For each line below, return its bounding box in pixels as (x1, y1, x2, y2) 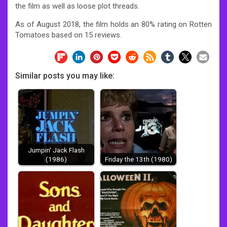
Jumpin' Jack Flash (28, 145, 85, 154)
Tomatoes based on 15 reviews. (15, 30, 122, 40)
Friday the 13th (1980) (104, 155, 172, 163)
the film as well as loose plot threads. (15, 1, 139, 11)
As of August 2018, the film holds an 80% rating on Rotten (15, 19, 212, 29)
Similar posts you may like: (15, 70, 115, 81)
